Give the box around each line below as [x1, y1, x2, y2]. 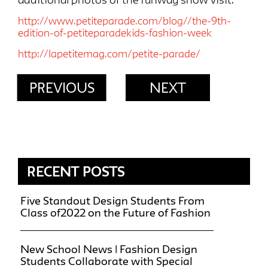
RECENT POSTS [27, 163, 125, 179]
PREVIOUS [29, 80, 95, 95]
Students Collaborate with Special [20, 254, 193, 267]
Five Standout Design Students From [20, 194, 205, 206]
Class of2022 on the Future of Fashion [20, 206, 211, 218]
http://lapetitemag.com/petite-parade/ [18, 47, 200, 59]
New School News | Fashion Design [20, 242, 197, 255]
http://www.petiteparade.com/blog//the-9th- [18, 14, 231, 26]
